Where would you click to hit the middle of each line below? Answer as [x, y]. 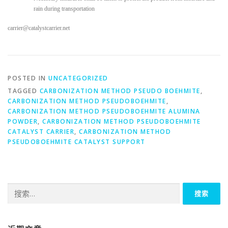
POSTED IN [28, 78]
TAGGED [24, 91]
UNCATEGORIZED [78, 78]
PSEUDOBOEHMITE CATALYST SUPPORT [77, 142]
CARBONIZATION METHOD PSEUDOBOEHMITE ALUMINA [104, 111]
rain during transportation [64, 8]
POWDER [23, 122]
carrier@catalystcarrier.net [39, 28]
